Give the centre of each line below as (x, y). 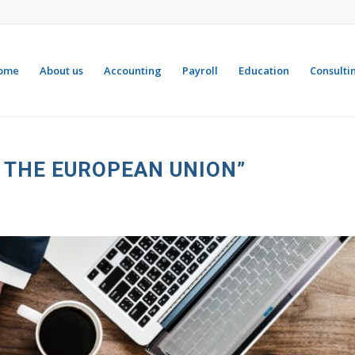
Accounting (133, 71)
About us (61, 71)
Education (264, 71)
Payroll (200, 71)
